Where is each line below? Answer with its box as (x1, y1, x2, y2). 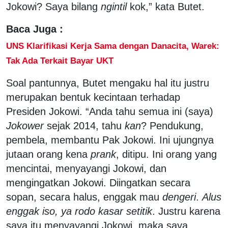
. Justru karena (152, 205, 220, 217)
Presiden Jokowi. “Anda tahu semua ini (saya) (6, 105, 213, 117)
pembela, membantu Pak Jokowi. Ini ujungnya (6, 134, 214, 146)
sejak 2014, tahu (44, 120, 125, 131)
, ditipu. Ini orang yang (116, 148, 217, 160)
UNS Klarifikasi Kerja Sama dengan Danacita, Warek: (6, 40, 219, 51)
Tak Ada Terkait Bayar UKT (6, 55, 113, 66)
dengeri (162, 191, 196, 203)
